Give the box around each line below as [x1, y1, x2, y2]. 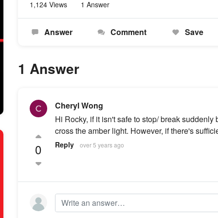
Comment [109, 26, 147, 37]
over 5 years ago [79, 141, 124, 149]
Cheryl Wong [54, 100, 103, 111]
